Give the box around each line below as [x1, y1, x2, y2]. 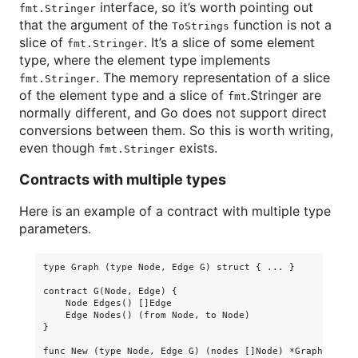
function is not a [229, 17, 332, 33]
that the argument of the [19, 17, 172, 33]
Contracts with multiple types [19, 171, 226, 188]
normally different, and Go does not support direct [19, 105, 327, 121]
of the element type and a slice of [19, 87, 228, 103]
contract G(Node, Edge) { [43, 286, 177, 296]
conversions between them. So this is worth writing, [19, 122, 333, 138]
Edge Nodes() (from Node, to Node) [43, 310, 250, 320]
